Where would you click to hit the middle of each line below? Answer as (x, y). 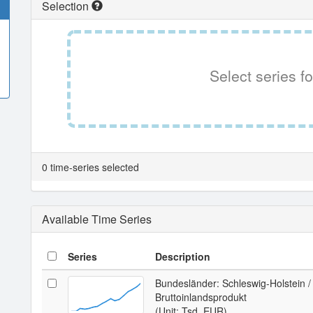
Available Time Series (97, 219)
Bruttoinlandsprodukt (201, 297)
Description (183, 256)
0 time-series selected (90, 167)
